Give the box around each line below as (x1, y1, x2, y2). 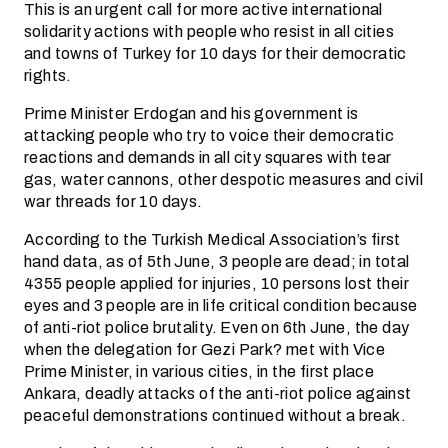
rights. (24, 63, 72, 88)
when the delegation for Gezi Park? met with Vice (24, 337, 386, 362)
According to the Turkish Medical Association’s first (24, 227, 401, 252)
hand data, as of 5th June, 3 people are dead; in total (24, 249, 410, 274)
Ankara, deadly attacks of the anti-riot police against (24, 381, 412, 406)
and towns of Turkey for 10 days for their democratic (24, 41, 407, 66)
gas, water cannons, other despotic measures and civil (24, 167, 424, 192)
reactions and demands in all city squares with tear (24, 145, 392, 170)
